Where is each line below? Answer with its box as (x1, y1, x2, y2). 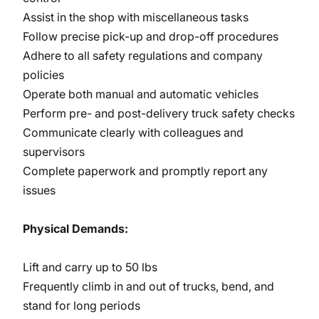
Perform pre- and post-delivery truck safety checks (23, 106, 295, 120)
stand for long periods (23, 298, 140, 313)
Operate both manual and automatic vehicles (23, 87, 258, 101)
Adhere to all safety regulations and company (23, 48, 263, 63)
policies (23, 68, 64, 82)
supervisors (23, 145, 85, 159)
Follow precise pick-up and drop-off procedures (23, 29, 278, 43)
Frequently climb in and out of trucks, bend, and (23, 279, 274, 293)
